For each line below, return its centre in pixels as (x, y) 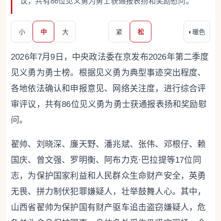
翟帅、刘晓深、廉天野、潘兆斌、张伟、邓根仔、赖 (109, 144)
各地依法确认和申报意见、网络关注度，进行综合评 (109, 89)
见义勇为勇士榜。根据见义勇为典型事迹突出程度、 (109, 73)
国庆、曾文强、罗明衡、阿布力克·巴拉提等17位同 (106, 160)
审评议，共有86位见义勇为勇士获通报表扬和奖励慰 (109, 104)
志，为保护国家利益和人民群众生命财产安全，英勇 (109, 176)
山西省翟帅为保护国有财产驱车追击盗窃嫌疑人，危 (109, 207)
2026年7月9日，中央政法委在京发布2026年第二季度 (110, 57)
